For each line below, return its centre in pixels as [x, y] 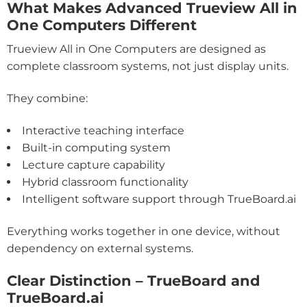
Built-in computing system [96, 148]
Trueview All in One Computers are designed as [136, 49]
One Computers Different [102, 25]
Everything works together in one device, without [144, 232]
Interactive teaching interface [103, 131]
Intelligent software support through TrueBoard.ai [159, 199]
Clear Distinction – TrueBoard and [134, 281]
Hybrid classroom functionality [105, 182]
